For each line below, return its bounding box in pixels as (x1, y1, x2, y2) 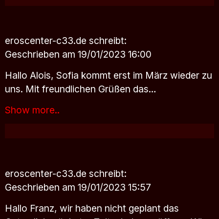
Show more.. (5, 104, 60, 116)
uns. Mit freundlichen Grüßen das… (5, 83, 156, 95)
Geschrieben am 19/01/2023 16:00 (5, 48, 152, 61)
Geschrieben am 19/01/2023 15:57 (5, 181, 151, 193)
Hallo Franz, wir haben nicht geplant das (5, 202, 179, 214)
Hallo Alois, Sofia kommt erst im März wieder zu (5, 69, 212, 82)
